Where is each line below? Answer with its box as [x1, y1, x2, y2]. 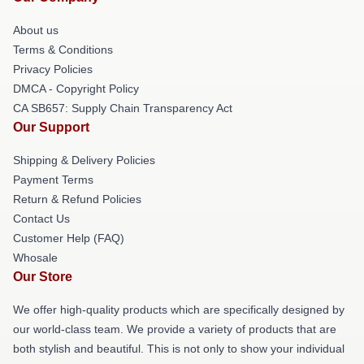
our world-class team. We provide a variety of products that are [13, 323, 336, 336]
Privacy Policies [13, 63, 93, 76]
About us [13, 24, 58, 37]
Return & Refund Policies [13, 193, 141, 206]
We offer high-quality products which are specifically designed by [13, 303, 344, 316]
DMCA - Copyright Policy [13, 82, 139, 95]
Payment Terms [13, 173, 93, 186]
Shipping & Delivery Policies [13, 154, 155, 167]
